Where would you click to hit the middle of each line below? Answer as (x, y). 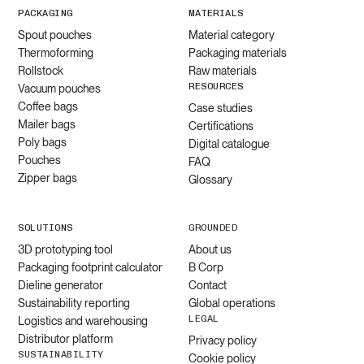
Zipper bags (48, 178)
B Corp (206, 268)
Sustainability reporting (74, 303)
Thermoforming (56, 53)
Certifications (221, 126)
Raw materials (223, 71)
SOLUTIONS (45, 228)
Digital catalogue (229, 144)
